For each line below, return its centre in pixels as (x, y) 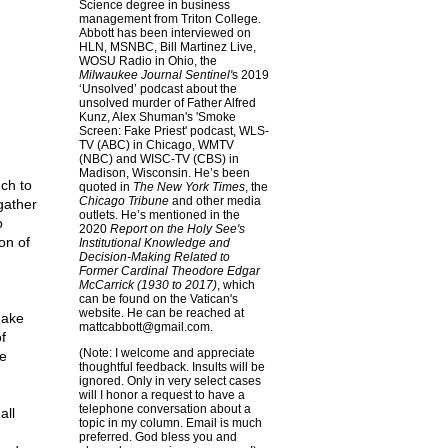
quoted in (105, 187)
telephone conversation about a (164, 409)
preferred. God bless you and (157, 437)
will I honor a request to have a (161, 395)
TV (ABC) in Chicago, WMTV (156, 145)
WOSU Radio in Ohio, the (147, 61)
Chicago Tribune (123, 201)
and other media (214, 201)
